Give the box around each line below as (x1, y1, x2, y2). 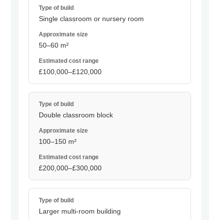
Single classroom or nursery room (39, 15, 144, 23)
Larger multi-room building (39, 207, 121, 216)
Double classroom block (39, 111, 113, 119)
